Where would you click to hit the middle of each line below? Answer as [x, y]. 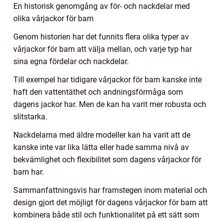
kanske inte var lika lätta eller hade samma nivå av [101, 147]
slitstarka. [30, 116]
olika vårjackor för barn [54, 18]
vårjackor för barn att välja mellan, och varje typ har [103, 49]
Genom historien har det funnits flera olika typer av [101, 37]
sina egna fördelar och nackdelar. [71, 61]
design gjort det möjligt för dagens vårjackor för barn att [110, 202]
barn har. [29, 172]
